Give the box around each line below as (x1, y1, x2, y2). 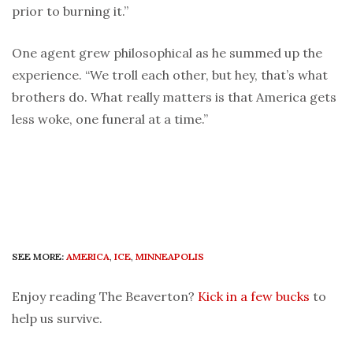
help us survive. (12, 310, 102, 327)
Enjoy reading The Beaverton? (12, 288, 198, 305)
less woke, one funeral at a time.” (12, 111, 208, 128)
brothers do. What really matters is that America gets (12, 89, 336, 106)
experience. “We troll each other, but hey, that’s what (12, 67, 328, 84)
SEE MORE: (12, 251, 64, 263)
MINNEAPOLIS (136, 251, 204, 263)
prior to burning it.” (12, 3, 128, 20)
